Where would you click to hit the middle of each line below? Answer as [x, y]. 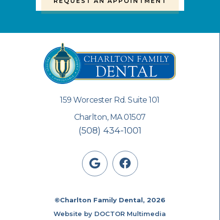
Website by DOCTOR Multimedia [110, 213]
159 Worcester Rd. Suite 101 [110, 100]
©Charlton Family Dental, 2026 [110, 200]
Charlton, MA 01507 [110, 117]
